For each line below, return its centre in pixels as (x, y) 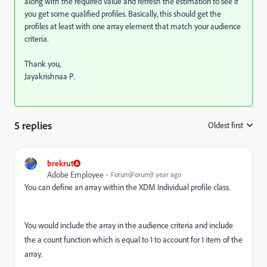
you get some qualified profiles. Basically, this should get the (123, 13)
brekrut (60, 163)
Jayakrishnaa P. (49, 76)
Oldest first (226, 125)
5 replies (33, 125)
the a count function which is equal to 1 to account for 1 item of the (133, 239)
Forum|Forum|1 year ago (146, 174)
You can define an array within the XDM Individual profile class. (129, 187)
